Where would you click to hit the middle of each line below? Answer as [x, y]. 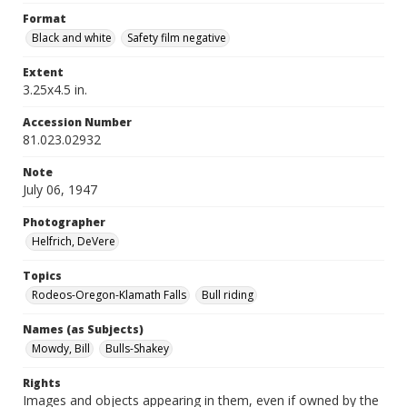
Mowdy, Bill [61, 348]
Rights [42, 383]
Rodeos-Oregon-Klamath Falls [109, 295]
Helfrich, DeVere [74, 241]
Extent [43, 72]
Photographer [64, 222]
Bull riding [228, 295]
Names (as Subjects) [83, 329]
